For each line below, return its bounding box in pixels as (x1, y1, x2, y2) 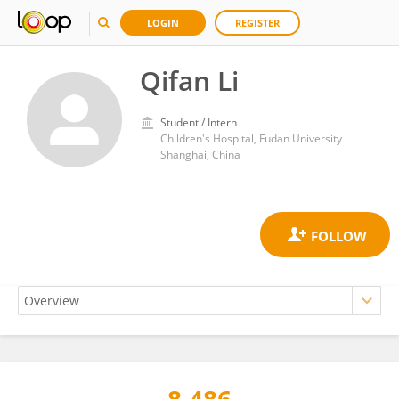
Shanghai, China (160, 147, 240, 162)
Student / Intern (160, 115, 237, 130)
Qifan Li (140, 62, 239, 99)
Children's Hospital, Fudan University (160, 131, 342, 146)
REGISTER (235, 16, 280, 29)
